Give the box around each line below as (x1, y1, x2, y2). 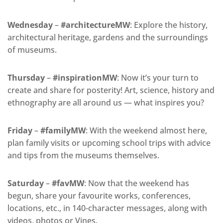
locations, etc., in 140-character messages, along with (7, 203, 207, 214)
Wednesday (7, 19, 53, 31)
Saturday (7, 178, 44, 189)
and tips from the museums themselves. (7, 150, 159, 161)
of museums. (7, 44, 57, 56)
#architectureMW (61, 19, 130, 31)
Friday (7, 125, 32, 136)
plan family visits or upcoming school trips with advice (7, 137, 211, 149)
